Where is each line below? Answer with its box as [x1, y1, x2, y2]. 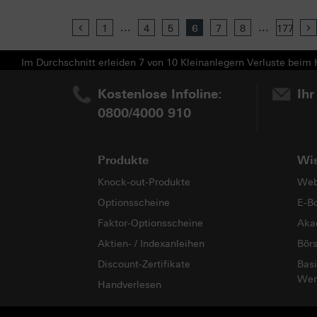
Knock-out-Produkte [98, 176, 190, 189]
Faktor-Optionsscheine [98, 217, 203, 230]
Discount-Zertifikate [98, 258, 190, 271]
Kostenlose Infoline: [98, 86, 222, 103]
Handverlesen [98, 279, 161, 292]
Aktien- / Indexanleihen [98, 238, 204, 250]
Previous [88, 23, 128, 35]
